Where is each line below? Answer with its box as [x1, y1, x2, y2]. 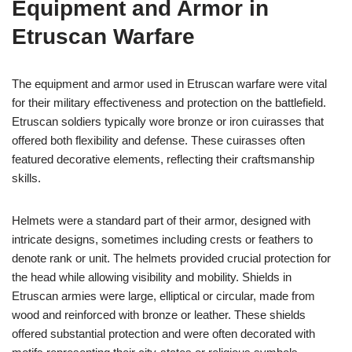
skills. [12, 171, 41, 185]
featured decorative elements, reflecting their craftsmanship [12, 152, 314, 166]
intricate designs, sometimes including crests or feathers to [12, 233, 313, 246]
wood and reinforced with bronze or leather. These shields [12, 308, 306, 321]
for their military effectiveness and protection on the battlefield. [12, 96, 326, 109]
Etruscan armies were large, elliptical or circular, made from [12, 289, 315, 302]
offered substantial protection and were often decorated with [12, 327, 315, 340]
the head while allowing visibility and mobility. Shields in [12, 270, 291, 284]
